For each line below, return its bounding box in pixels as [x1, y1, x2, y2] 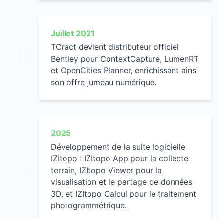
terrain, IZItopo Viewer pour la [51, 165, 162, 175]
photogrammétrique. [51, 200, 127, 210]
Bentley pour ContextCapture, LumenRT [51, 54, 198, 64]
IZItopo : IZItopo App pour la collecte [51, 153, 188, 163]
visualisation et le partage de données [51, 177, 192, 187]
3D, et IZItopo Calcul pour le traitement [51, 189, 196, 198]
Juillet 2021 [51, 28, 95, 38]
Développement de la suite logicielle [51, 142, 185, 152]
